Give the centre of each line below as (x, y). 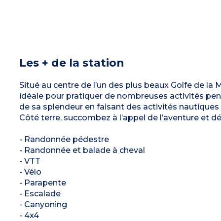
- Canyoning (43, 204)
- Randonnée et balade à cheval (82, 150)
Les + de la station (72, 63)
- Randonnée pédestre (64, 139)
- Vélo (30, 172)
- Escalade (40, 193)
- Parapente (42, 183)
